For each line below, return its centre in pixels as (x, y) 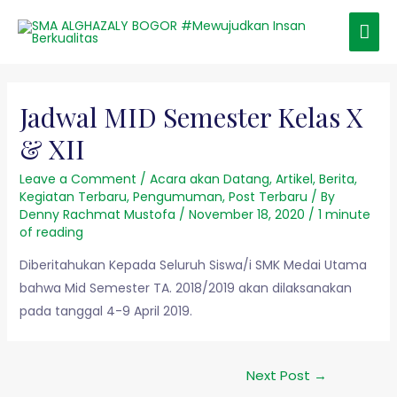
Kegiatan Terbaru (73, 197)
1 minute (344, 215)
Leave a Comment (78, 179)
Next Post (280, 376)
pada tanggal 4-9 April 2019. (105, 311)
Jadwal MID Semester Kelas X (191, 117)
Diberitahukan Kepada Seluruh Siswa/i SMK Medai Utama (193, 265)
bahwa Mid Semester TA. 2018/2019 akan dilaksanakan (185, 288)
